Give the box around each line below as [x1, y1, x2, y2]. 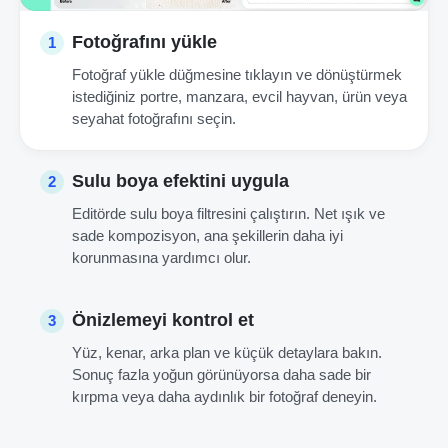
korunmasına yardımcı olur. [72, 249, 251, 267]
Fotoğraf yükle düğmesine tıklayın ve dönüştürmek [72, 66, 402, 84]
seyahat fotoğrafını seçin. [72, 110, 236, 128]
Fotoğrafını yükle [72, 32, 217, 53]
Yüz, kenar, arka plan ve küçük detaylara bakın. [72, 344, 382, 362]
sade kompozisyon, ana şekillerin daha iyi [72, 227, 343, 245]
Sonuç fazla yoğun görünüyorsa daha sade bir [72, 366, 371, 384]
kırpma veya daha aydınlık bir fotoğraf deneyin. [72, 388, 377, 406]
